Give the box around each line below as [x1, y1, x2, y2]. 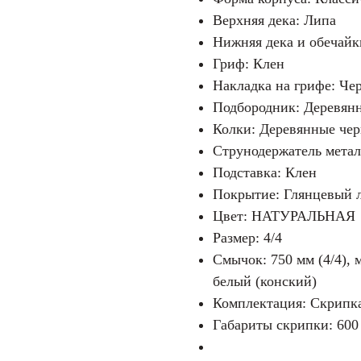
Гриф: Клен [213, 55, 284, 72]
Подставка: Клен [213, 164, 317, 180]
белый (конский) [213, 272, 317, 289]
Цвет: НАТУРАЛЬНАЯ [213, 207, 355, 224]
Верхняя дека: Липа [213, 11, 336, 28]
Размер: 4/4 [213, 229, 282, 246]
